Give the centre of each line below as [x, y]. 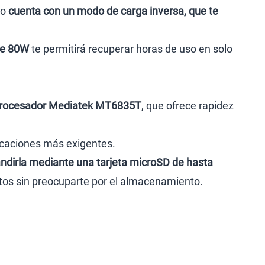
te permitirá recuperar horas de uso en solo [132, 49]
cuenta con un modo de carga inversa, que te [113, 11]
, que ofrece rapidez [188, 106]
